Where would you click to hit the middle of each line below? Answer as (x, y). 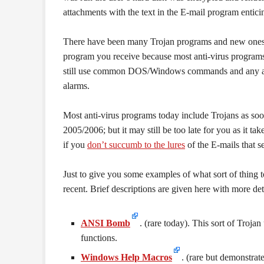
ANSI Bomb (105, 223)
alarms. (76, 86)
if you (75, 145)
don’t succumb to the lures (136, 145)
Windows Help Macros (126, 257)
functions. (99, 238)
